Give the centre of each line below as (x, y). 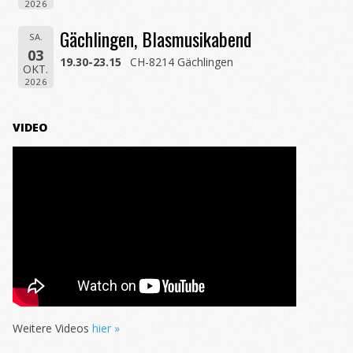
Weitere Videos (52, 329)
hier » (106, 329)
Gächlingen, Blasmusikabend (156, 38)
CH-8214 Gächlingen (182, 61)
